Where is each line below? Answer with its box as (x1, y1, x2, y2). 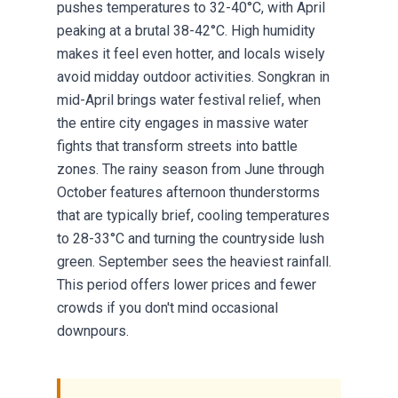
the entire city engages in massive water (57, 115, 308, 132)
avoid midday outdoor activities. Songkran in (57, 68, 330, 86)
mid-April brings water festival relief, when (57, 92, 321, 109)
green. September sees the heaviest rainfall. (57, 253, 331, 271)
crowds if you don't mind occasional (57, 299, 278, 317)
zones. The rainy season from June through (57, 161, 324, 179)
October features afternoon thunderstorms (57, 184, 320, 202)
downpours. (57, 322, 129, 340)
